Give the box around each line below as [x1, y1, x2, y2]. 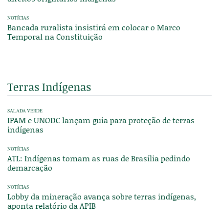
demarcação [7, 161, 52, 173]
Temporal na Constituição [7, 30, 103, 42]
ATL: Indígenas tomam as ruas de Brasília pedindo [7, 152, 190, 164]
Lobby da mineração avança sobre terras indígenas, [7, 190, 196, 202]
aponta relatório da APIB [7, 199, 96, 211]
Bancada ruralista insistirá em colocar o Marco [7, 21, 180, 33]
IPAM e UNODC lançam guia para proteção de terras [7, 114, 195, 126]
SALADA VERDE [7, 107, 43, 114]
